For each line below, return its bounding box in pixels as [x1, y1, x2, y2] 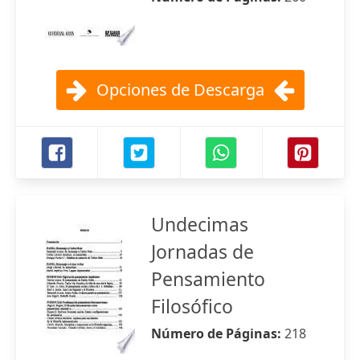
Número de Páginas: [151, 325, 284, 342]
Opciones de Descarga [96, 79, 264, 100]
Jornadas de [151, 239, 254, 264]
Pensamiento [151, 266, 265, 292]
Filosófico [151, 293, 233, 319]
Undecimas [151, 211, 248, 237]
